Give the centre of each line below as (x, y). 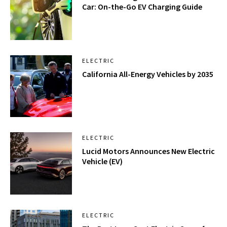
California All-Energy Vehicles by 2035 (148, 74)
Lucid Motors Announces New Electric (149, 151)
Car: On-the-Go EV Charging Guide (142, 7)
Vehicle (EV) (103, 161)
